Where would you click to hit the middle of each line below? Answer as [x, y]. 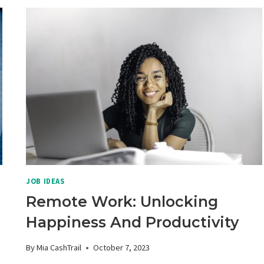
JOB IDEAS [45, 181]
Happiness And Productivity [133, 222]
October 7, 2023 [122, 248]
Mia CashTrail [59, 248]
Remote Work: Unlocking [122, 201]
